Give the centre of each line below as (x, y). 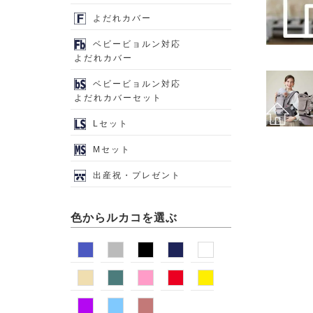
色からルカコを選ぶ (124, 218)
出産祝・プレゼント (137, 175)
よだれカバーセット (118, 98)
